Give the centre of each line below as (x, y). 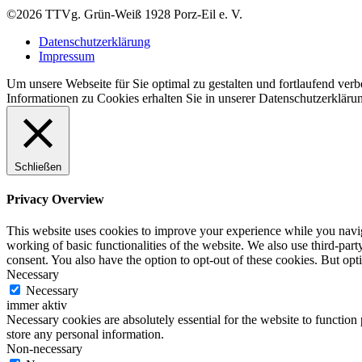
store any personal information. (85, 335)
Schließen (38, 166)
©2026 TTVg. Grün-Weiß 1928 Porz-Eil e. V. (124, 14)
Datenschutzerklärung (95, 41)
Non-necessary (44, 349)
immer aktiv (37, 305)
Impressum (67, 56)
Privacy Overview (55, 200)
